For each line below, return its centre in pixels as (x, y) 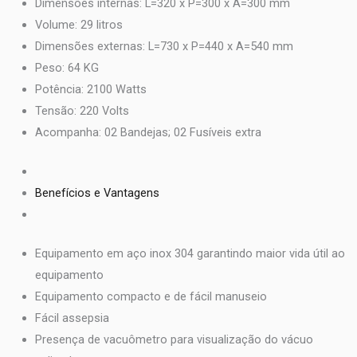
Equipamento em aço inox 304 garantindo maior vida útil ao (190, 253)
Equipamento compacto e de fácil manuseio (151, 296)
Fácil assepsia (72, 318)
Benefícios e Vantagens (97, 192)
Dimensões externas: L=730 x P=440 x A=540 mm (164, 46)
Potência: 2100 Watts (90, 89)
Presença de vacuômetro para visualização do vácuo (174, 339)
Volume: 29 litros (78, 24)
